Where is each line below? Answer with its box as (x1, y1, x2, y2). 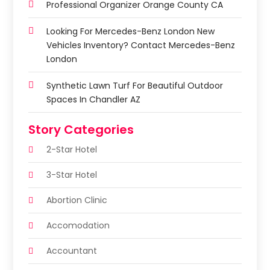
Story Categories (28, 121, 134, 138)
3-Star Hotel (46, 168, 98, 181)
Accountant (46, 244, 98, 257)
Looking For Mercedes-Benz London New (46, 25, 215, 37)
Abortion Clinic (46, 193, 108, 206)
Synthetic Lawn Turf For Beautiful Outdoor (46, 79, 224, 92)
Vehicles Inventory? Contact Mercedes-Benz (46, 39, 236, 51)
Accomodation (46, 219, 110, 231)
